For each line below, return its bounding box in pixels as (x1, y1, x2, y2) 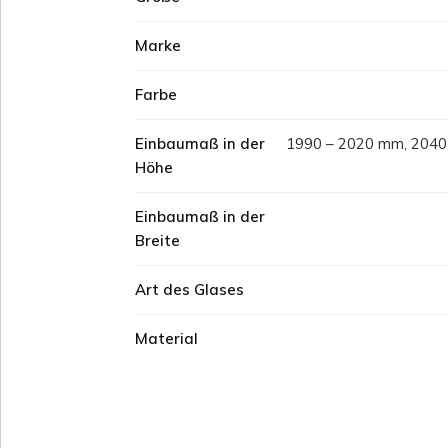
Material (135, 329, 198, 348)
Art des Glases (135, 280, 244, 299)
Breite (135, 231, 180, 250)
